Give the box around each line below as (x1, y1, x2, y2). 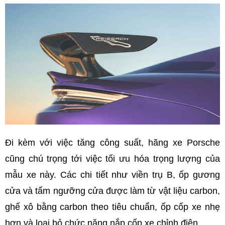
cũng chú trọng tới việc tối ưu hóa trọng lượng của (5, 153, 220, 164)
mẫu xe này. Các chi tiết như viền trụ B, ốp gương (5, 169, 220, 180)
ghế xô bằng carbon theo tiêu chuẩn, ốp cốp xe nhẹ (5, 201, 220, 212)
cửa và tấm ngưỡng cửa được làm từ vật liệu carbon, (5, 185, 220, 196)
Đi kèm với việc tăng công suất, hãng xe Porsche (5, 137, 220, 148)
